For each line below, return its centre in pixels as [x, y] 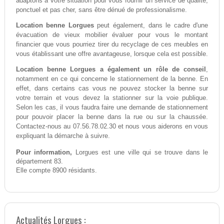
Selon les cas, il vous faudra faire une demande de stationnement [112, 107]
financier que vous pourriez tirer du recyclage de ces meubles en [112, 44]
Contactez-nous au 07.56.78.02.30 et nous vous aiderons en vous [112, 126]
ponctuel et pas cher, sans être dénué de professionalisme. [101, 10]
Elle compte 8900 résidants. [56, 171]
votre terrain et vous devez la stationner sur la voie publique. [112, 98]
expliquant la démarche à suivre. [63, 136]
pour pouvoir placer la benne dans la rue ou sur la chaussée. [112, 117]
